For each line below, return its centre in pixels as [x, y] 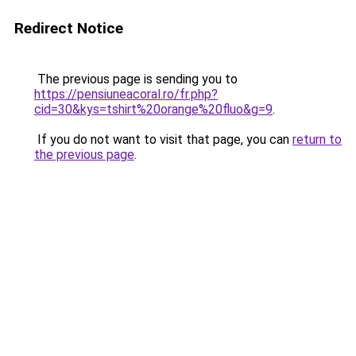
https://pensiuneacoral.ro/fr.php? [126, 94]
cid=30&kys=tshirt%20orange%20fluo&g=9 [153, 109]
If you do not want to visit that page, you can [163, 139]
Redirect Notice [69, 28]
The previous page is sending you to [136, 79]
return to [317, 139]
